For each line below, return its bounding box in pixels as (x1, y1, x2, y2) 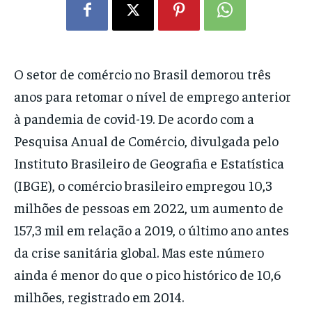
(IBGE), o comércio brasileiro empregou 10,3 (14, 176, 272, 194)
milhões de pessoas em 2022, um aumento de (14, 198, 283, 217)
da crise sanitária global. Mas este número (14, 243, 264, 261)
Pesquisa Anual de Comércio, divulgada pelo (14, 132, 279, 150)
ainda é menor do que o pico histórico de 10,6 (14, 265, 281, 283)
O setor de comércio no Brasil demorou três (14, 65, 271, 83)
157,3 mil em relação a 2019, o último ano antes (14, 221, 289, 239)
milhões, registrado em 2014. (14, 288, 184, 306)
